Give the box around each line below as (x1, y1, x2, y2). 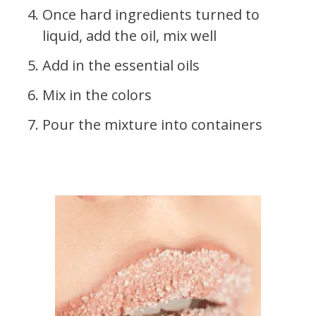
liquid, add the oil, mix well (42, 25, 217, 45)
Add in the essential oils (42, 55, 200, 75)
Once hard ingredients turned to (42, 4, 260, 24)
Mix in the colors (42, 85, 152, 104)
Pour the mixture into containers (42, 114, 262, 134)
